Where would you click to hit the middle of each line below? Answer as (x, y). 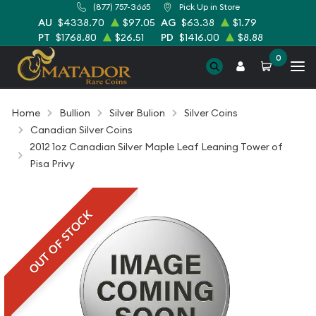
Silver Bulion (137, 113)
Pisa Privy (53, 164)
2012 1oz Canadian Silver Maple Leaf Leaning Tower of (157, 147)
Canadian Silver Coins (81, 130)
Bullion (75, 113)
